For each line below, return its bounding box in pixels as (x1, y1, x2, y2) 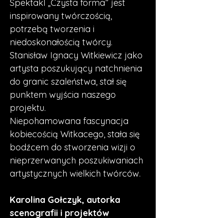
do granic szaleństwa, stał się (10, 76, 129, 87)
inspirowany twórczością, (10, 10, 114, 21)
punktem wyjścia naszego (10, 89, 118, 100)
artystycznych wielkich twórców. (10, 168, 143, 179)
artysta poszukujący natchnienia (10, 63, 145, 74)
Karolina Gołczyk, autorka (10, 194, 123, 205)
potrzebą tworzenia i (10, 23, 97, 35)
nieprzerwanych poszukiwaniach (10, 155, 145, 166)
